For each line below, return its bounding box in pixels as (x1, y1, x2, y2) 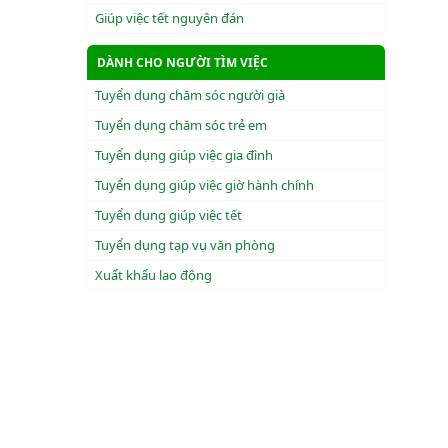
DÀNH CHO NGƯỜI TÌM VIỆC (97, 54, 268, 71)
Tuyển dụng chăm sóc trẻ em (95, 116, 267, 134)
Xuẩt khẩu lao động (95, 266, 212, 284)
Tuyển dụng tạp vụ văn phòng (95, 236, 275, 254)
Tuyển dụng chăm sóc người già (95, 86, 285, 104)
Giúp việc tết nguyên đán (95, 9, 244, 27)
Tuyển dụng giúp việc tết (95, 206, 242, 224)
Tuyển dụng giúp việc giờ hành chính (95, 176, 314, 194)
